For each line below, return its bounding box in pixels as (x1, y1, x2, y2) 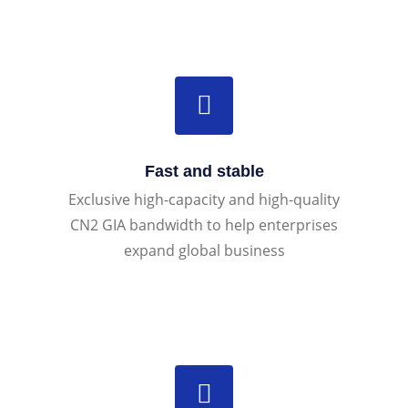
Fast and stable (144, 161, 264, 180)
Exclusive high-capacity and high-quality (68, 189, 340, 209)
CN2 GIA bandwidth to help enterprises (70, 214, 338, 235)
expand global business (123, 240, 285, 260)
